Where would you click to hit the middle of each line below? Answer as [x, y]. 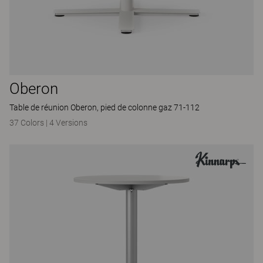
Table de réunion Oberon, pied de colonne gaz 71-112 [104, 107]
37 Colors [28, 123]
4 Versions [68, 123]
